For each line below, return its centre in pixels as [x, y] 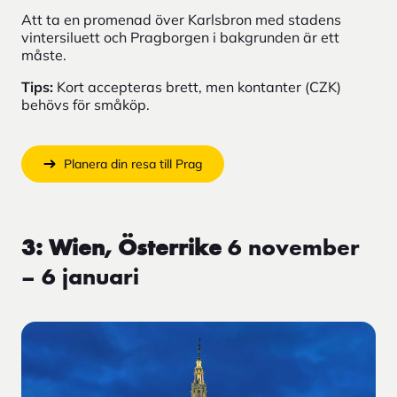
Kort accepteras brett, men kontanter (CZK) [197, 86]
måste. [46, 54]
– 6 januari [80, 278]
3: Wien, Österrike [121, 249]
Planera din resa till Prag [133, 163]
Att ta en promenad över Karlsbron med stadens [181, 19]
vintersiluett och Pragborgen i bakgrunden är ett [180, 37]
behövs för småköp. [86, 104]
